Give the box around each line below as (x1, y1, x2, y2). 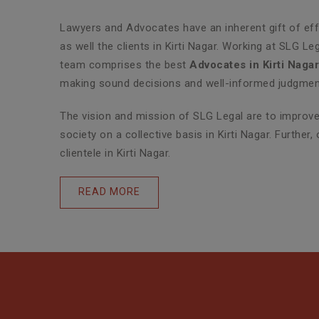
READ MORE (78, 185, 140, 197)
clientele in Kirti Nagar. (60, 146, 171, 159)
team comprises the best (60, 58, 189, 71)
